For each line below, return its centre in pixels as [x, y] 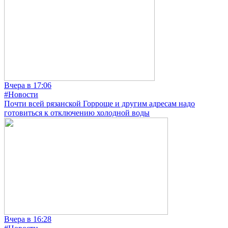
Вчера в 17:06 [28, 85]
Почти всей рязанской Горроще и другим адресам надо [99, 104]
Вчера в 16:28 [28, 219]
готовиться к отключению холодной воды [77, 113]
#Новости [21, 95]
